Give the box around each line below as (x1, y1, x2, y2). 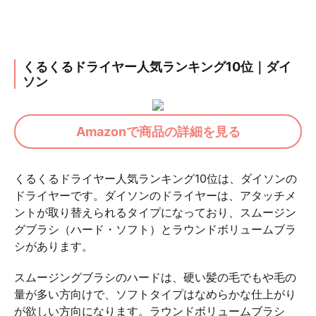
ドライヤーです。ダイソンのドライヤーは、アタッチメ (14, 188, 296, 202)
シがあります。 (14, 238, 93, 253)
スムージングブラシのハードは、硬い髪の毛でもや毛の (14, 269, 296, 284)
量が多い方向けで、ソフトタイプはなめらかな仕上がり (14, 286, 296, 301)
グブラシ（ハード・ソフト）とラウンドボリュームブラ (14, 221, 296, 236)
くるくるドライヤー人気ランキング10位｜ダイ (23, 59, 291, 74)
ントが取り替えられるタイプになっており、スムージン (14, 205, 296, 219)
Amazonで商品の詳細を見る (75, 123, 241, 139)
